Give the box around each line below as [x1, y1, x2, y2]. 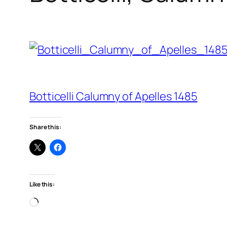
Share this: [29, 122, 61, 131]
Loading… [38, 194, 85, 210]
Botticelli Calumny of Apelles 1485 [29, 88, 198, 104]
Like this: [29, 179, 55, 188]
